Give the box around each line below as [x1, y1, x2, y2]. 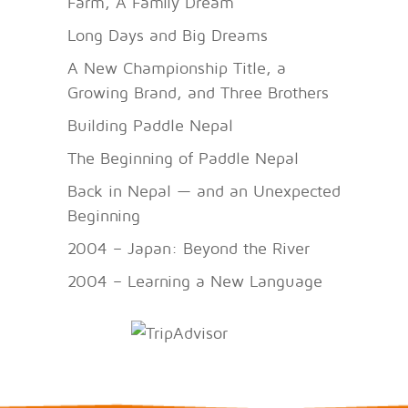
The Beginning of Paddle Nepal [67, 148, 299, 168]
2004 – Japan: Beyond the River [67, 238, 310, 258]
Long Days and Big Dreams [67, 25, 268, 45]
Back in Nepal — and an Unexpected [67, 180, 341, 200]
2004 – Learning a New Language [67, 270, 322, 291]
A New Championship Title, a [67, 57, 286, 77]
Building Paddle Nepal [67, 115, 233, 135]
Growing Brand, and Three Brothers [67, 82, 329, 102]
